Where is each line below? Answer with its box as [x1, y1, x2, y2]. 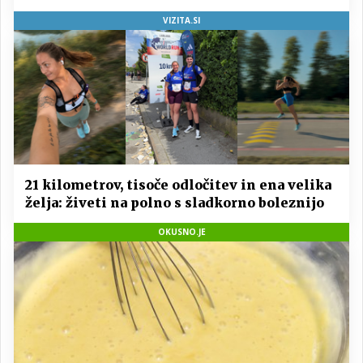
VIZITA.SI [163, 15, 200, 27]
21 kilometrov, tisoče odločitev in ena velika [25, 177, 331, 194]
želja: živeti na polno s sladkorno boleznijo [25, 194, 324, 211]
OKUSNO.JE [157, 226, 206, 238]
